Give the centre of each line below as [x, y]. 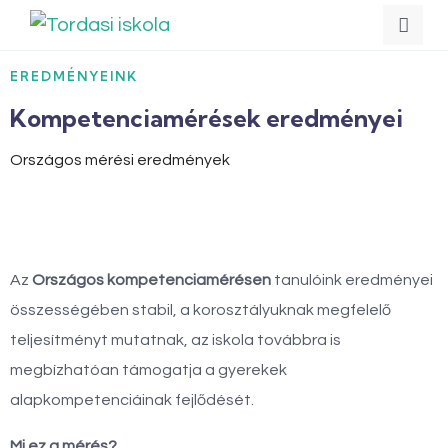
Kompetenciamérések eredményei [206, 118]
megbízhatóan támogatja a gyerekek [148, 370]
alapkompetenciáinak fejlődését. [132, 400]
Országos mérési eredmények [120, 160]
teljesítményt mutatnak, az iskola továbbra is [175, 340]
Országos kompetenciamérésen [151, 280]
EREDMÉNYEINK [74, 76]
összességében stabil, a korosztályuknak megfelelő [200, 310]
